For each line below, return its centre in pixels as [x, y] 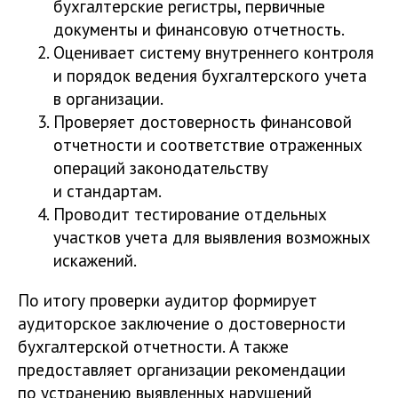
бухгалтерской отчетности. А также [153, 346]
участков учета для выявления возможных [212, 236]
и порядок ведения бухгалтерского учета [210, 75]
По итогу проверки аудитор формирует [167, 299]
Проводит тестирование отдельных [190, 213]
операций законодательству [161, 167]
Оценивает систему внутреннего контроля [214, 52]
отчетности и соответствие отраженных [208, 144]
